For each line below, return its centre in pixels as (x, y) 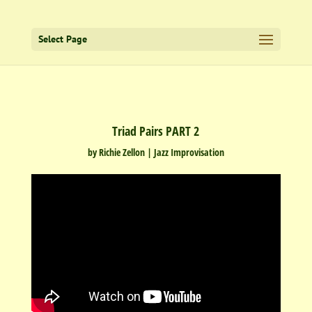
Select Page (62, 39)
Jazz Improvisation (189, 152)
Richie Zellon (122, 152)
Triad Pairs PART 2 (156, 131)
